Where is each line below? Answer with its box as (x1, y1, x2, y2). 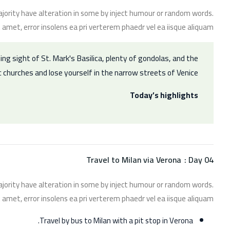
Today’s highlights (130, 87, 198, 103)
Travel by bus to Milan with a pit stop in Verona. (40, 213, 193, 228)
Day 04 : (188, 152, 214, 168)
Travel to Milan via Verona (86, 152, 181, 168)
